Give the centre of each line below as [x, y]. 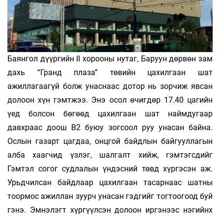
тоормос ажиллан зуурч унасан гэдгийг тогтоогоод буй [110, 196]
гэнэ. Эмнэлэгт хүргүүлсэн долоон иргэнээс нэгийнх [110, 210]
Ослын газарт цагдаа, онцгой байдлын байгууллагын [110, 141]
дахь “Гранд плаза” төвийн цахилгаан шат [110, 73]
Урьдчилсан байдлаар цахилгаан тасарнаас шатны [110, 183]
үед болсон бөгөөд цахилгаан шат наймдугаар [110, 114]
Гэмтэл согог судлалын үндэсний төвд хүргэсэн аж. [110, 169]
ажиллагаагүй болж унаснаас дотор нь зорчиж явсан [110, 86]
